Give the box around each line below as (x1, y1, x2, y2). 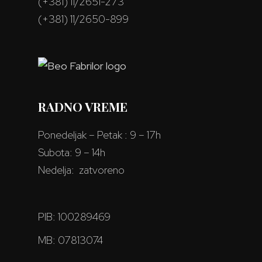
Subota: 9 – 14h (38, 146, 106, 159)
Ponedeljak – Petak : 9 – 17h (38, 128, 161, 142)
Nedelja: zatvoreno (38, 163, 125, 177)
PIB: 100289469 (38, 210, 111, 223)
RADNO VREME (38, 98, 128, 115)
